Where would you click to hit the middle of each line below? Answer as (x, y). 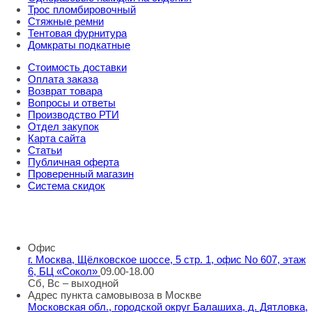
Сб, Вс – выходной (73, 283)
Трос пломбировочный (82, 10)
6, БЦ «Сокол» (64, 272)
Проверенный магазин (81, 174)
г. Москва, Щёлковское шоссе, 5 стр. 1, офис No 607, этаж (167, 260)
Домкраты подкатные (79, 45)
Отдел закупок (63, 127)
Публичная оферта (73, 162)
